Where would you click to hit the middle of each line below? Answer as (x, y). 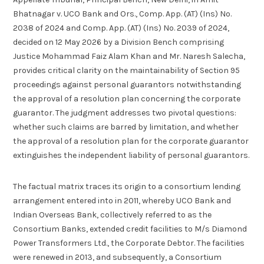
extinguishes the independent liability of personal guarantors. (131, 156)
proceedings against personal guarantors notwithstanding (127, 85)
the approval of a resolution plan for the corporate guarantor (131, 141)
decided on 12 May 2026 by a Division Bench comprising (119, 42)
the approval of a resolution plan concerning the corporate (127, 99)
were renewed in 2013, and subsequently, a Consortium (118, 257)
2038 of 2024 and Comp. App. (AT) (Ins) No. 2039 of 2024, (121, 28)
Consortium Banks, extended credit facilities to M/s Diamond (130, 229)
